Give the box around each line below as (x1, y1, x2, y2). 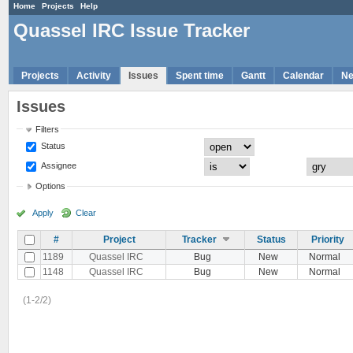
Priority (311, 233, 344, 245)
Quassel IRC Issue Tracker (13, 20, 250, 42)
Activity (76, 69, 111, 81)
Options (35, 181, 66, 191)
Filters (35, 124, 60, 134)
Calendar (283, 69, 324, 81)
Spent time (176, 69, 224, 81)
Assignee (39, 160, 77, 170)
